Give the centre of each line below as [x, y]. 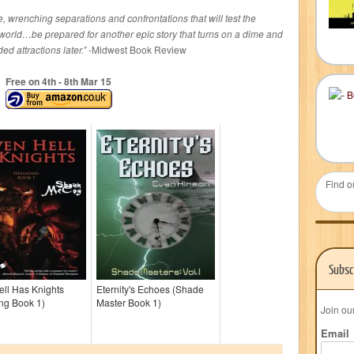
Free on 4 [26, 81]
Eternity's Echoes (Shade [150, 289]
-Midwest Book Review [136, 49]
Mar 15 [95, 81]
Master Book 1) [129, 302]
